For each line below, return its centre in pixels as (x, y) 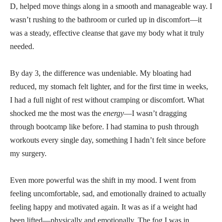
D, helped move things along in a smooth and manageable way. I (111, 6)
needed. (22, 46)
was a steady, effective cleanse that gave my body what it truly (107, 33)
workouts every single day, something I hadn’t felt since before (108, 140)
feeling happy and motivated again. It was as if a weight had (104, 207)
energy (113, 113)
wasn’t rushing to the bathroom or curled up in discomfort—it (106, 19)
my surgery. (28, 153)
